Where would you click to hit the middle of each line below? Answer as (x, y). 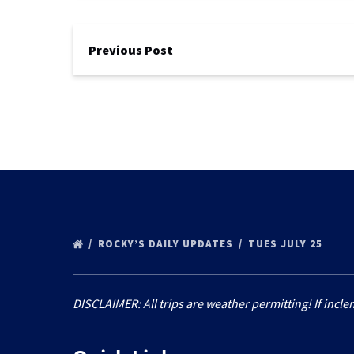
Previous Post (131, 50)
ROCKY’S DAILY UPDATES (167, 244)
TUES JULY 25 (287, 244)
